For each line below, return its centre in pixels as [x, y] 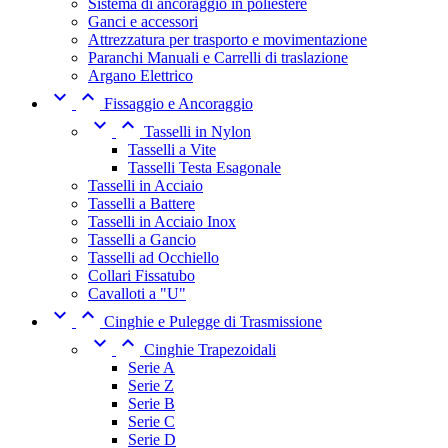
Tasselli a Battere [141, 203]
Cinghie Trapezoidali [210, 349]
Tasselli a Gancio [142, 239]
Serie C [151, 421]
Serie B [151, 403]
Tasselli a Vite [172, 149]
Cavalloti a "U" [137, 293]
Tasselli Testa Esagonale [204, 167]
